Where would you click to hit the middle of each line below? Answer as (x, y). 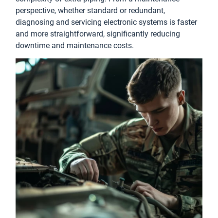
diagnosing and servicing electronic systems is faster (106, 22)
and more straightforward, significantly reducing (98, 34)
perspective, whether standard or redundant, (90, 10)
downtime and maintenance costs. (75, 45)
